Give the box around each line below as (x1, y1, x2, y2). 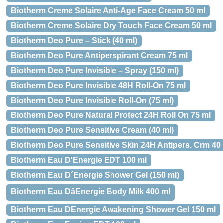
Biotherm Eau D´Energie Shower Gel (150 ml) (11, 171, 179, 179)
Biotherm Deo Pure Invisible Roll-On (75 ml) (11, 96, 174, 105)
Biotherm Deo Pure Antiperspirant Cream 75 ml (11, 51, 188, 60)
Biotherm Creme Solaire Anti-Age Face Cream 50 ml (11, 6, 205, 15)
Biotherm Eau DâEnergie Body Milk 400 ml (11, 187, 170, 196)
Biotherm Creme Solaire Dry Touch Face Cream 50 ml (11, 21, 212, 30)
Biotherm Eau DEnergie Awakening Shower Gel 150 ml (11, 205, 216, 214)
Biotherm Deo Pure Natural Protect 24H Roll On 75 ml (11, 111, 211, 119)
